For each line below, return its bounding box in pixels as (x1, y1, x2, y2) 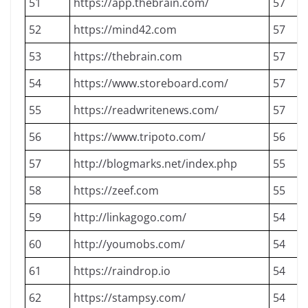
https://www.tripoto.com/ (74, 129, 206, 144)
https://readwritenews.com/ (74, 102, 219, 118)
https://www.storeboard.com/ (74, 76, 228, 91)
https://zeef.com (74, 183, 159, 198)
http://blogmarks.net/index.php (74, 156, 237, 171)
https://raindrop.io (74, 263, 170, 278)
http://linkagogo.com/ (74, 210, 186, 225)
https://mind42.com (74, 22, 177, 37)
